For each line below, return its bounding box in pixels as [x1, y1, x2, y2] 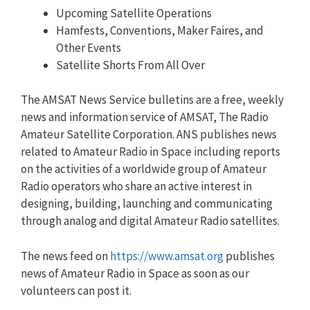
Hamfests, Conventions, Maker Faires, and [56, 22, 264, 38]
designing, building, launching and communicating [21, 196, 273, 211]
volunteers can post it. [21, 282, 131, 298]
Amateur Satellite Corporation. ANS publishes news [21, 127, 277, 142]
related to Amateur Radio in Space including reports [21, 144, 280, 159]
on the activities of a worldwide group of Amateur [21, 161, 266, 176]
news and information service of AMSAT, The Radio [21, 109, 268, 125]
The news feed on [21, 248, 110, 264]
